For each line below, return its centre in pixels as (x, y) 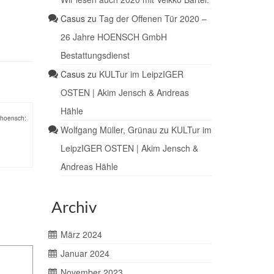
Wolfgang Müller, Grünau (109, 130)
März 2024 (81, 235)
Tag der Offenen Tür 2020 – (153, 19)
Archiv (74, 207)
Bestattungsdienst (95, 55)
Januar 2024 (85, 254)
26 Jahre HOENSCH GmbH (113, 37)
